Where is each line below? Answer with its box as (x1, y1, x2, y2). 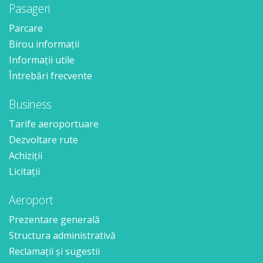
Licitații (9, 165, 40, 178)
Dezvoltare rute (9, 133, 78, 146)
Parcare (9, 22, 43, 35)
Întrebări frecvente (9, 69, 92, 82)
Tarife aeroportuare (9, 117, 99, 130)
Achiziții (9, 149, 42, 162)
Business (9, 96, 52, 112)
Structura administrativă (9, 229, 116, 242)
